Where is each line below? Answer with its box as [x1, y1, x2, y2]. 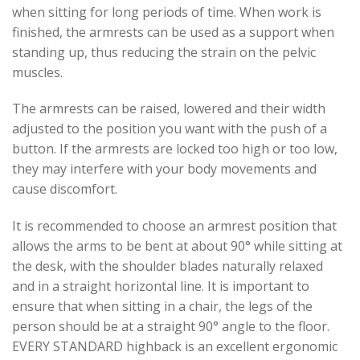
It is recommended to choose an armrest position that [12, 217, 337, 235]
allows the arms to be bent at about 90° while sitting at [12, 237, 342, 256]
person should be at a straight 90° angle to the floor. [12, 317, 329, 336]
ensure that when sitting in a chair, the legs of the [12, 297, 313, 316]
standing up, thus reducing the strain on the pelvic [12, 43, 316, 61]
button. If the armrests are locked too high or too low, [12, 140, 337, 158]
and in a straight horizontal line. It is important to [12, 277, 309, 296]
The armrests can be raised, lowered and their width [12, 100, 325, 118]
